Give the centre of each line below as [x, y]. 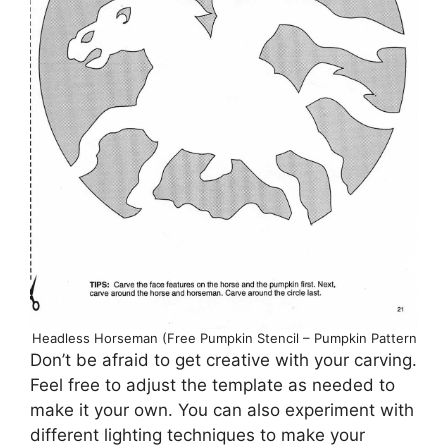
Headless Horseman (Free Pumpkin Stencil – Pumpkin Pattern [224, 337]
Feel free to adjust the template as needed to [212, 384]
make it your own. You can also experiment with [222, 409]
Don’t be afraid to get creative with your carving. [223, 359]
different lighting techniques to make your [197, 434]
